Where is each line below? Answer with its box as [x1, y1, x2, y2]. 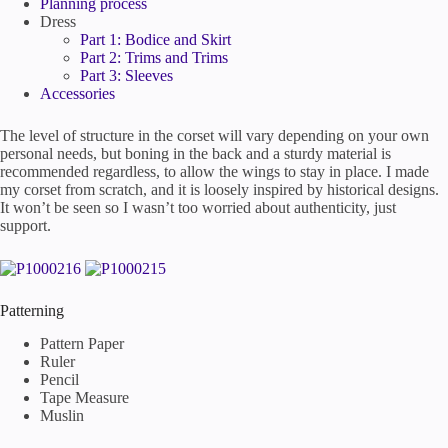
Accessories [40, 85, 115, 102]
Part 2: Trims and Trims [80, 49, 228, 66]
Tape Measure [40, 389, 129, 407]
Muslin [40, 407, 84, 425]
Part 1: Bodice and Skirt [80, 31, 231, 48]
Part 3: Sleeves [80, 67, 173, 84]
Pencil [40, 371, 79, 389]
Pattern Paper [40, 335, 124, 353]
